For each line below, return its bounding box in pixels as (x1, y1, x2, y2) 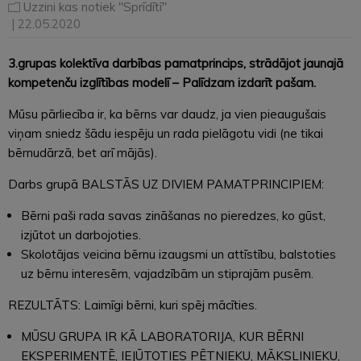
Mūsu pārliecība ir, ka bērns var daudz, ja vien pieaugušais (8, 106, 326, 122)
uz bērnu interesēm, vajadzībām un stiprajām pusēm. (21, 265, 313, 281)
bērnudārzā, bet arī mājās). (8, 144, 157, 160)
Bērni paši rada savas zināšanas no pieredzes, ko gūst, (21, 207, 326, 223)
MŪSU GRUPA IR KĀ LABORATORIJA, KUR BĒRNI (21, 328, 304, 344)
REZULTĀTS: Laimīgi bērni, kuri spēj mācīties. (8, 297, 257, 313)
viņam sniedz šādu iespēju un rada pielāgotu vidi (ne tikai (8, 125, 323, 141)
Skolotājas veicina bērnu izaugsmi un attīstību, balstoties (21, 246, 336, 262)
